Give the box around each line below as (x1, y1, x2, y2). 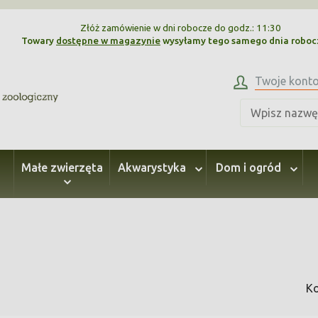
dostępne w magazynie (56, 35, 160, 47)
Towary (21, 35, 56, 47)
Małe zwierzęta (21, 161, 103, 175)
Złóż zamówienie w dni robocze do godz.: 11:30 (79, 23, 281, 34)
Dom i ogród (216, 161, 284, 175)
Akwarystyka (118, 161, 189, 175)
